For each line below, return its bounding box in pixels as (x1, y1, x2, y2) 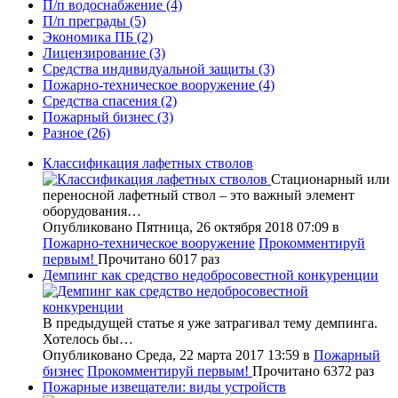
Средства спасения (43, 92, 157, 108)
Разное (43, 124, 84, 140)
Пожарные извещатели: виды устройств (43, 378, 286, 394)
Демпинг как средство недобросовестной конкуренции (43, 267, 378, 283)
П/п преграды (43, 12, 126, 28)
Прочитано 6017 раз (98, 251, 219, 267)
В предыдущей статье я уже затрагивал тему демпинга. (43, 314, 378, 330)
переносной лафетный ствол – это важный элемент (43, 187, 354, 203)
